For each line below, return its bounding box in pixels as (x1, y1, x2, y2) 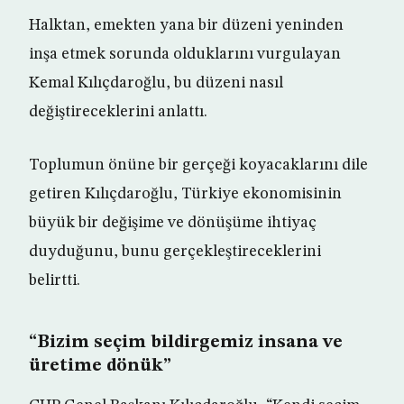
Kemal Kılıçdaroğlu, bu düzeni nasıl (29, 75, 283, 91)
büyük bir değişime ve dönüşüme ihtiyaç (29, 215, 317, 231)
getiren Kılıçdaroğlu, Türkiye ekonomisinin (29, 186, 342, 202)
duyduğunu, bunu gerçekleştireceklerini (29, 243, 321, 260)
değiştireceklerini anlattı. (29, 104, 207, 120)
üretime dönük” (29, 357, 171, 375)
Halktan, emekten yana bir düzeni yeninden (29, 17, 344, 33)
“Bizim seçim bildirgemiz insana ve (29, 334, 343, 352)
